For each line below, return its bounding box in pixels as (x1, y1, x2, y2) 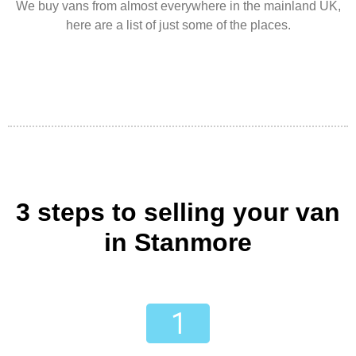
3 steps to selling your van (16, 198, 340, 227)
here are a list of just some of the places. (65, 17, 291, 32)
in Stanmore (104, 228, 252, 257)
